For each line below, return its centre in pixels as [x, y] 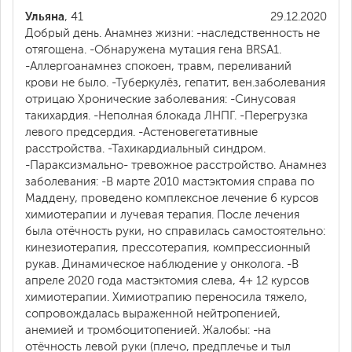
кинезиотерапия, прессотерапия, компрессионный [168, 247]
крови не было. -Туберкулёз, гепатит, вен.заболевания [175, 82]
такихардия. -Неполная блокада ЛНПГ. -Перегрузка [167, 115]
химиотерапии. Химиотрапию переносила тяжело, [166, 297]
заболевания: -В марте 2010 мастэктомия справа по [170, 181]
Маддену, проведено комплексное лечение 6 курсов [172, 198]
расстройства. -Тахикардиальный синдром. [145, 148]
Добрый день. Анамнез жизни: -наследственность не [172, 33]
